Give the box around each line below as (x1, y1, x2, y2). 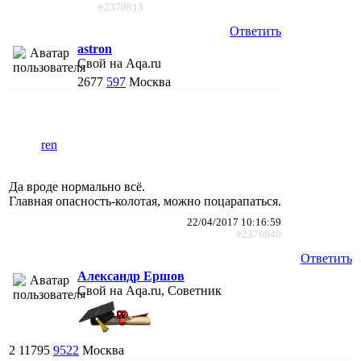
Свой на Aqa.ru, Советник (77, 283, 222, 297)
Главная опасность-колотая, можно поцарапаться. (9, 193, 281, 208)
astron (77, 41, 112, 56)
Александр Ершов (77, 268, 185, 283)
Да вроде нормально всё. (9, 179, 145, 193)
